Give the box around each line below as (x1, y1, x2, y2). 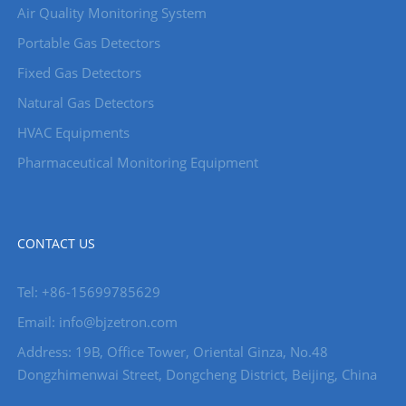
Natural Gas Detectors (16, 93, 154, 112)
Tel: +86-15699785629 (16, 283, 160, 302)
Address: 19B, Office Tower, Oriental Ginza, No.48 (16, 343, 328, 362)
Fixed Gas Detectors (16, 63, 141, 82)
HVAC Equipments (16, 123, 130, 142)
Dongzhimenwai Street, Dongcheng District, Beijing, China (16, 365, 377, 384)
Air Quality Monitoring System (16, 4, 207, 23)
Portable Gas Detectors (16, 34, 160, 53)
